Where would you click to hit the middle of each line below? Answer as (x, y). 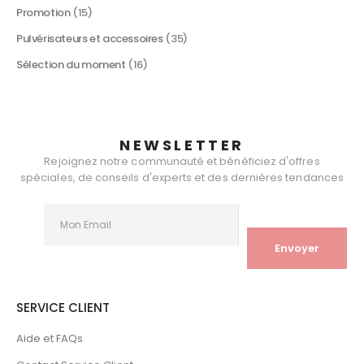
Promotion (43, 13)
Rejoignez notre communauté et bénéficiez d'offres (182, 162)
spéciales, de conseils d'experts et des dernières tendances (182, 178)
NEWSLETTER (182, 145)
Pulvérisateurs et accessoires (90, 39)
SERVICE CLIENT (63, 308)
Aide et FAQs (50, 338)
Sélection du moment (71, 65)
